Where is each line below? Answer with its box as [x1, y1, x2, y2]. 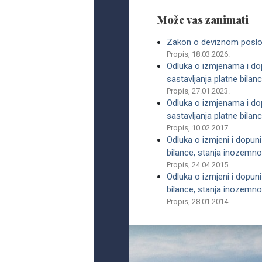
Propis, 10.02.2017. [167, 123, 230, 132]
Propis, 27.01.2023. [167, 87, 230, 95]
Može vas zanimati [157, 13, 249, 27]
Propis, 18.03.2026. [167, 50, 230, 58]
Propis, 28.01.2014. [167, 197, 230, 206]
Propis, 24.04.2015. [167, 160, 230, 169]
